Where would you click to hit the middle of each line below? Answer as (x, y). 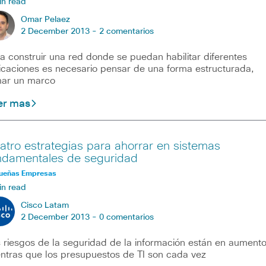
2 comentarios (126, 31)
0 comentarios (126, 217)
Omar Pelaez (45, 19)
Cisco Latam (45, 205)
